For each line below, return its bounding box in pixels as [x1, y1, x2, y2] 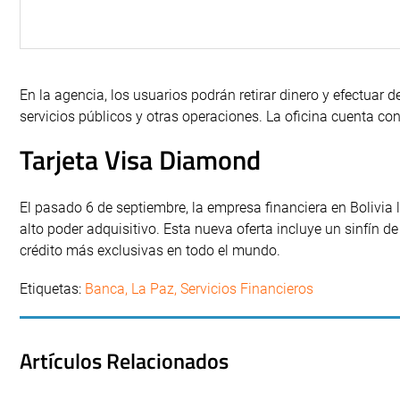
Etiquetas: [20, 280, 85, 297]
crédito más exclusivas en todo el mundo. [20, 242, 280, 259]
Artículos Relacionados [20, 345, 229, 377]
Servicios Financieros [180, 280, 313, 297]
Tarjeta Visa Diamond [20, 139, 261, 180]
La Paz [131, 280, 174, 297]
